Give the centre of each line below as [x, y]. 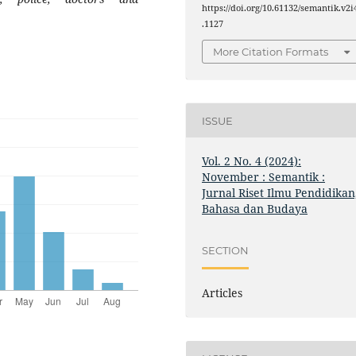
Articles [222, 293]
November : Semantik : [264, 177]
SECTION [226, 250]
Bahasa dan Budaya [255, 209]
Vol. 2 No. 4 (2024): [252, 161]
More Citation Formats [271, 52]
